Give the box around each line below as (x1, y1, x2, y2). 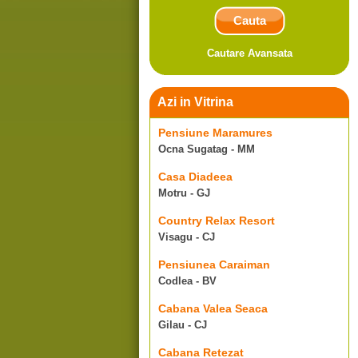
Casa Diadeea (158, 170, 233, 183)
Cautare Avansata (206, 47, 292, 59)
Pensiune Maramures (158, 126, 272, 139)
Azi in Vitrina (157, 95, 233, 109)
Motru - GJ (158, 187, 210, 199)
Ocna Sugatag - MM (158, 143, 255, 155)
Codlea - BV (158, 275, 217, 287)
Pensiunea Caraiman (158, 258, 270, 271)
